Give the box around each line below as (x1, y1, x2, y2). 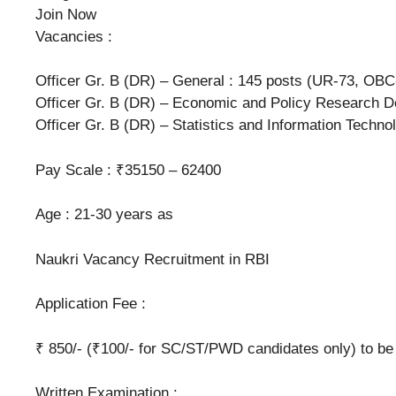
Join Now (35, 5, 96, 23)
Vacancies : (35, 27, 112, 45)
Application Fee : (35, 295, 146, 313)
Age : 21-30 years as (35, 206, 173, 224)
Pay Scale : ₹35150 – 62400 (35, 161, 221, 179)
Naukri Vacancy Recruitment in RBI (35, 250, 270, 268)
